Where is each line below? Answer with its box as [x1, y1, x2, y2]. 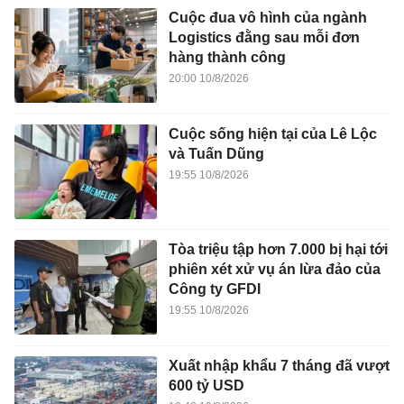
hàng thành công [168, 50, 286, 66]
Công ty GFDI [168, 281, 261, 298]
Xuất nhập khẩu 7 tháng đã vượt [168, 357, 390, 373]
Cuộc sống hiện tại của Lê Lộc [168, 125, 377, 142]
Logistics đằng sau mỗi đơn [168, 30, 360, 46]
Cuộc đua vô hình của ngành [168, 10, 367, 26]
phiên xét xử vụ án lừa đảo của [168, 262, 381, 278]
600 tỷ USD [168, 377, 244, 393]
